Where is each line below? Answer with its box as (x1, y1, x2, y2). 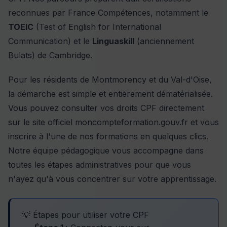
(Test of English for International (33, 21, 161, 32)
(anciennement (134, 35, 194, 46)
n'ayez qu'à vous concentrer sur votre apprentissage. (8, 173, 216, 184)
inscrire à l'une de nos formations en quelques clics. (8, 131, 208, 141)
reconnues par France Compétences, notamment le (8, 7, 208, 18)
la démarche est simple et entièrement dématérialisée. (8, 88, 213, 99)
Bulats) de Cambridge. (8, 50, 92, 60)
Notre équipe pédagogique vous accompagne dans (8, 145, 204, 156)
